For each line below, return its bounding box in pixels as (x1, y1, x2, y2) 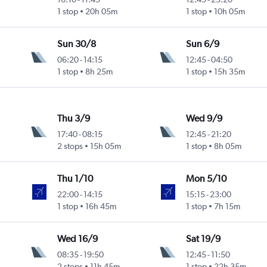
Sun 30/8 (57, 38, 97, 50)
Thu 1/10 (57, 173, 94, 185)
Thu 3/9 (57, 113, 91, 125)
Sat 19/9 (185, 233, 221, 245)
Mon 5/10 (185, 173, 226, 185)
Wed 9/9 (185, 113, 222, 125)
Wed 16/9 (57, 233, 98, 245)
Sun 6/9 (185, 38, 219, 50)
